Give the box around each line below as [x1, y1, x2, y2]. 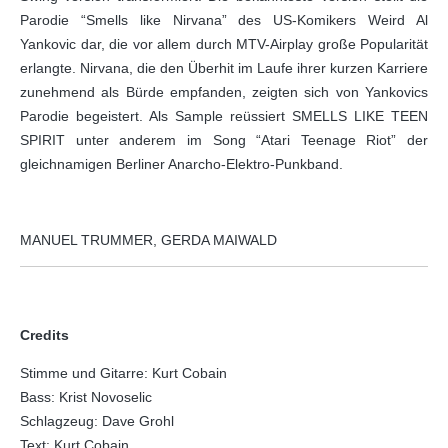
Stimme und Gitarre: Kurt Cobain [20, 365, 227, 381]
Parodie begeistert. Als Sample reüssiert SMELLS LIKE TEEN [20, 108, 428, 124]
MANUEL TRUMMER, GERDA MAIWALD [20, 232, 277, 248]
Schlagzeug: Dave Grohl [20, 413, 174, 429]
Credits [20, 327, 69, 343]
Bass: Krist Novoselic [20, 389, 152, 405]
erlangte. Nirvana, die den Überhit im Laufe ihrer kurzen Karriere [20, 60, 428, 76]
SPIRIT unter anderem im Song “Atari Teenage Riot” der [20, 132, 428, 148]
